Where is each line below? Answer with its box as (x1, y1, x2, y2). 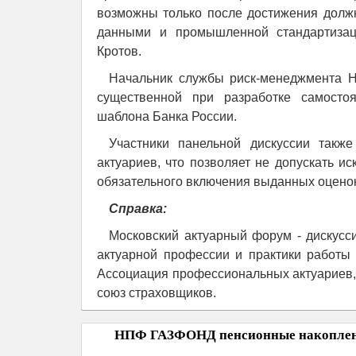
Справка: (109, 202, 167, 215)
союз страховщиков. (97, 286, 216, 300)
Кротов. (97, 44, 141, 58)
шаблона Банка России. (97, 110, 237, 123)
